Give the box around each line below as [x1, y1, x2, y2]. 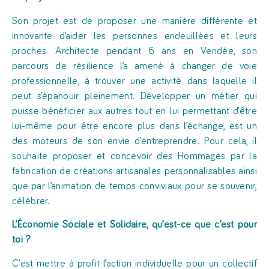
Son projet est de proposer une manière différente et [12, 16, 257, 26]
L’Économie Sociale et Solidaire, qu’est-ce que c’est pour [12, 220, 257, 231]
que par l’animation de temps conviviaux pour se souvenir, [12, 181, 257, 192]
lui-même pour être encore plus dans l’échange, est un [12, 121, 257, 131]
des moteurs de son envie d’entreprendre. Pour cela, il [12, 136, 257, 147]
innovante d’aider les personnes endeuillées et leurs [12, 31, 257, 41]
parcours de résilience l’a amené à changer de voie [12, 61, 257, 71]
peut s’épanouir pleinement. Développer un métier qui [12, 91, 257, 101]
